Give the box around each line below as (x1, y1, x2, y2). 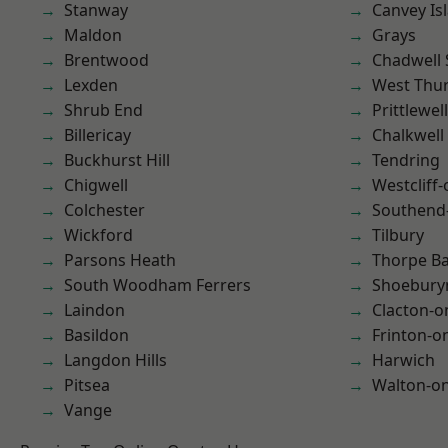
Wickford (64, 224, 133, 246)
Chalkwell (372, 124, 444, 146)
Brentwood (64, 49, 149, 71)
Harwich (372, 349, 435, 371)
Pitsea (64, 374, 110, 396)
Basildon (64, 324, 129, 346)
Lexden (64, 74, 118, 96)
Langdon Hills (64, 349, 167, 371)
